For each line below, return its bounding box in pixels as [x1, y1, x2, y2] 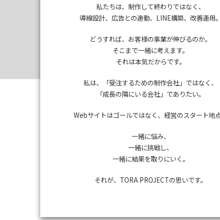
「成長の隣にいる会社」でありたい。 [96, 89, 205, 99]
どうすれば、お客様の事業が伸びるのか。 [90, 34, 211, 44]
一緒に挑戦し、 [128, 142, 173, 152]
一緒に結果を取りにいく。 [112, 154, 189, 164]
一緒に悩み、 [131, 131, 170, 141]
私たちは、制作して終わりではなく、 [96, 1, 205, 11]
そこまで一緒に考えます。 [112, 45, 189, 55]
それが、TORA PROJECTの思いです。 [94, 175, 207, 185]
